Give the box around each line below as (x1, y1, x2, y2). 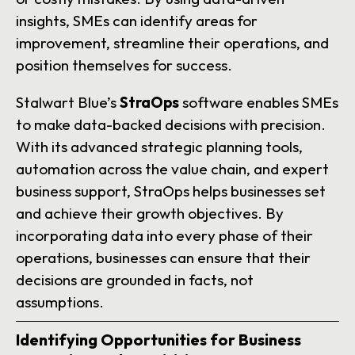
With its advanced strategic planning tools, (16, 137, 303, 157)
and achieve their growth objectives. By (16, 204, 284, 223)
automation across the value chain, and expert (16, 159, 329, 179)
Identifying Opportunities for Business (16, 330, 301, 350)
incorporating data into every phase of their (16, 226, 313, 246)
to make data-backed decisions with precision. (16, 115, 326, 135)
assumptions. (16, 292, 104, 312)
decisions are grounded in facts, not (16, 270, 254, 290)
